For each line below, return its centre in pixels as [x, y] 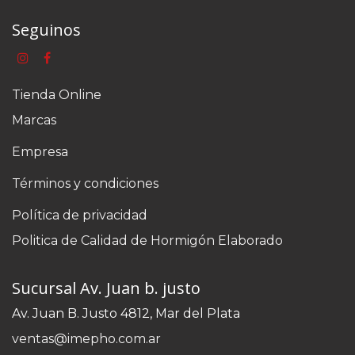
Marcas [34, 120]
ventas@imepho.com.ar [86, 339]
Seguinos [46, 29]
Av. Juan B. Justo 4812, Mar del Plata [126, 314]
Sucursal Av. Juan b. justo [106, 288]
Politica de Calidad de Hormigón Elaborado [147, 241]
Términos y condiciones [85, 184]
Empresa [40, 152]
